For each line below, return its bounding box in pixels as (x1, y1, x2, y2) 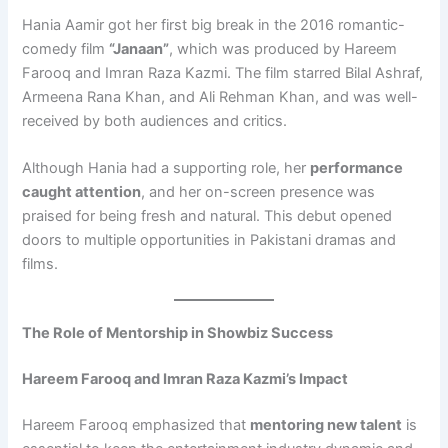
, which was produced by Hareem (169, 39, 398, 58)
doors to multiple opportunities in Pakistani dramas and (22, 231, 397, 249)
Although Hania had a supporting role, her (22, 159, 311, 177)
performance (310, 159, 404, 177)
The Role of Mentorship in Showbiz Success (22, 324, 334, 343)
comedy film (22, 39, 110, 58)
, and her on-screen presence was (141, 183, 376, 201)
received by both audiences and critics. (22, 111, 288, 130)
